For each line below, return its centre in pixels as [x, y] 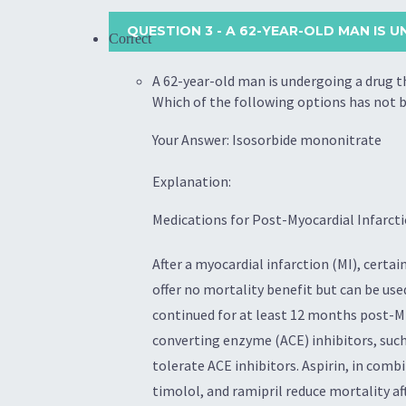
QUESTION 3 [172, 31]
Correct [130, 39]
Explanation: [192, 181]
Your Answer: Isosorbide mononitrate [267, 140]
